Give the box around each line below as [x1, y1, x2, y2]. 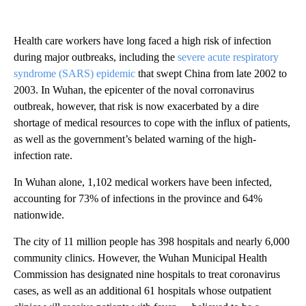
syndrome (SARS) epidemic [14, 68, 135, 80]
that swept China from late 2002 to [135, 68, 287, 80]
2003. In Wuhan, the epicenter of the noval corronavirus [14, 84, 254, 96]
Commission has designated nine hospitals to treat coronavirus [14, 268, 280, 281]
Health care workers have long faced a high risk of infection [14, 35, 271, 47]
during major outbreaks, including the [14, 51, 178, 64]
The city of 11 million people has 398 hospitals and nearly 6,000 [14, 236, 290, 248]
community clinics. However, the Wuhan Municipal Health [14, 252, 267, 264]
